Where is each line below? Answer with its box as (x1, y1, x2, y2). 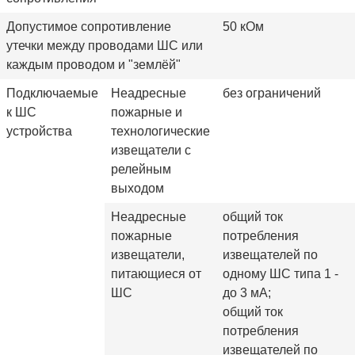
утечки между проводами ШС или (6, 38, 203, 52)
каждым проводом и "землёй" (6, 57, 181, 71)
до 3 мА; (223, 285, 271, 300)
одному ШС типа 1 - (223, 266, 338, 281)
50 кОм (223, 19, 264, 33)
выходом (111, 181, 164, 195)
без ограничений (223, 86, 321, 100)
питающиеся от (111, 266, 201, 281)
